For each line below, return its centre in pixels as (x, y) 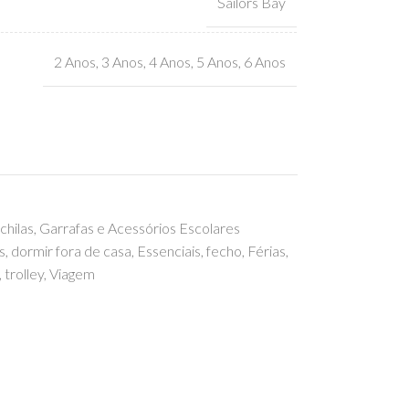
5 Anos (217, 61)
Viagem (72, 273)
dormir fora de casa (71, 251)
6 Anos (264, 61)
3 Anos (122, 61)
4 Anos (169, 61)
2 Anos (74, 61)
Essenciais (168, 251)
